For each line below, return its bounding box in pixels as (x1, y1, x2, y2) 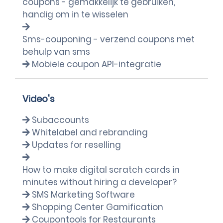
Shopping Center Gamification (32, 201, 163, 213)
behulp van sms (22, 46, 90, 58)
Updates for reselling (32, 139, 121, 151)
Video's (22, 93, 55, 105)
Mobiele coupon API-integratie (32, 58, 161, 70)
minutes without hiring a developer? (22, 176, 177, 188)
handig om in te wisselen (22, 8, 128, 20)
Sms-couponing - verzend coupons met (22, 33, 195, 45)
